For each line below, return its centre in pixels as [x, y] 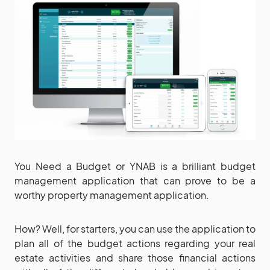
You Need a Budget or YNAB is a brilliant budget [135, 166]
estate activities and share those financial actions [135, 257]
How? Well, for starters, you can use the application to [135, 228]
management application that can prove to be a [135, 180]
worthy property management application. [112, 195]
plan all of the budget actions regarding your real [135, 243]
